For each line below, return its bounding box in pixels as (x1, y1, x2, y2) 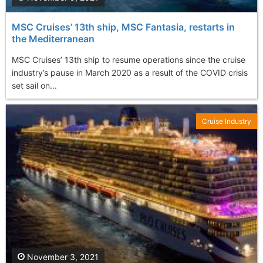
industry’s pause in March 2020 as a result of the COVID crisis (12, 68, 248, 78)
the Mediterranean (12, 33, 95, 45)
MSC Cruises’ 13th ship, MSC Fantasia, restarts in (12, 21, 235, 33)
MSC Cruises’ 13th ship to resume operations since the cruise (12, 55, 245, 65)
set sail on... (12, 80, 57, 91)
